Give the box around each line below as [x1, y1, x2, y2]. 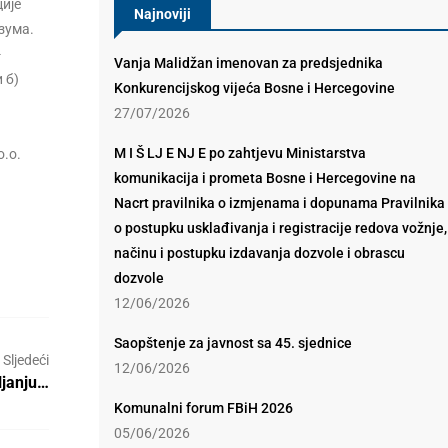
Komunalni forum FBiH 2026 [113, 400, 293, 416]
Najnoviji [133, 6, 191, 22]
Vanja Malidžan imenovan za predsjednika [113, 55, 383, 71]
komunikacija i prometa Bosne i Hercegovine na [113, 170, 416, 186]
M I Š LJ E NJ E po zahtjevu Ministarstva [113, 145, 366, 161]
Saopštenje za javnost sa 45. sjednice [113, 335, 352, 351]
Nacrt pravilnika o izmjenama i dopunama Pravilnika [113, 195, 445, 211]
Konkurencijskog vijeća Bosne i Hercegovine [113, 80, 395, 96]
